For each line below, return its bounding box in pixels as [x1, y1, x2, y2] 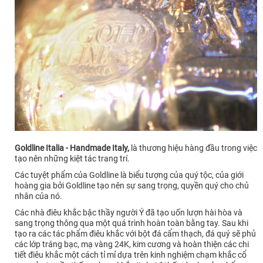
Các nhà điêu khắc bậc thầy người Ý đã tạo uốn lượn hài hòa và [15, 207, 242, 217]
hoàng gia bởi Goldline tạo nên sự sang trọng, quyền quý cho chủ [15, 180, 249, 190]
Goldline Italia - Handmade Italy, [15, 143, 131, 153]
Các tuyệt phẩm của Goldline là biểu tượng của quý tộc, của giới [15, 170, 244, 180]
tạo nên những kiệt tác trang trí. [15, 153, 130, 163]
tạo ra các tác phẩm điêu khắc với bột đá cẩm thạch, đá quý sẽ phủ [15, 228, 256, 238]
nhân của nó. [15, 191, 62, 201]
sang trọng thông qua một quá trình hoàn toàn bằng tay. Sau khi [15, 218, 248, 228]
